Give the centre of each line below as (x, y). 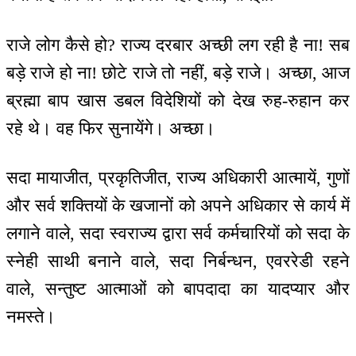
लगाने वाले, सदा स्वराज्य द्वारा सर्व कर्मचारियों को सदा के (178, 234)
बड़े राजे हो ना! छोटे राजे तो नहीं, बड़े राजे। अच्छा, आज (178, 72)
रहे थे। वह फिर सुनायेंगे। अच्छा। (111, 128)
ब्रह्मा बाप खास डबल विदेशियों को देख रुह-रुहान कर (178, 100)
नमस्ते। (31, 317)
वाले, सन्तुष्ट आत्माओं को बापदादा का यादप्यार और (178, 289)
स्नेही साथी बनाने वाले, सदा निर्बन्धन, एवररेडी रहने (178, 261)
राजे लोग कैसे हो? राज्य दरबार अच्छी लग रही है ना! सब (178, 44)
